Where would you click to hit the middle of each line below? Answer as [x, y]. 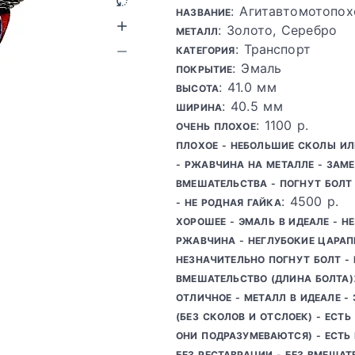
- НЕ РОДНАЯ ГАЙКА [229, 202]
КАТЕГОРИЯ [206, 50]
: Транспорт [273, 49]
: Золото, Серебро [278, 30]
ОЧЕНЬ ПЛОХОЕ [216, 126]
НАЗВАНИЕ [204, 12]
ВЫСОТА [198, 88]
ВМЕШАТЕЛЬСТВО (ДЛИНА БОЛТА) [265, 279]
